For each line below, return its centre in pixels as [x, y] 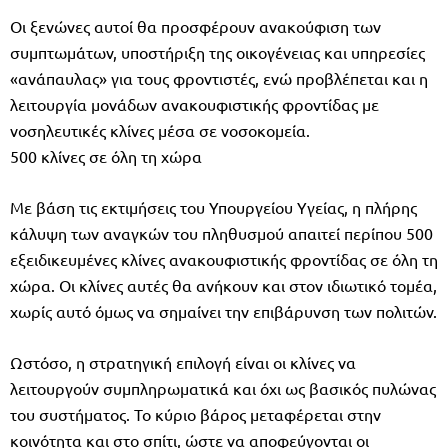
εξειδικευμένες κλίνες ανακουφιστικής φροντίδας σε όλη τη [224, 258]
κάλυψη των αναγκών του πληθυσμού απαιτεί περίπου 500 [221, 232]
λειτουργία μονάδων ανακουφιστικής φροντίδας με [194, 103]
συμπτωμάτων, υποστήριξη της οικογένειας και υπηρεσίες [217, 51]
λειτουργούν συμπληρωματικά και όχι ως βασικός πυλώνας [223, 387]
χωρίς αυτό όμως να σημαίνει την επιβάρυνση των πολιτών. [223, 310]
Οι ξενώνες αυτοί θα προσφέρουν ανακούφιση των [195, 25]
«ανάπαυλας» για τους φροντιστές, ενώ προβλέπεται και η [219, 77]
